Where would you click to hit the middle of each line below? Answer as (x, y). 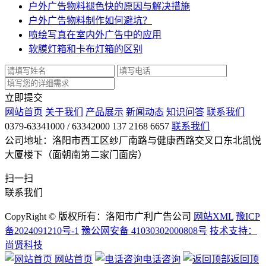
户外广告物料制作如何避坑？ (90, 20)
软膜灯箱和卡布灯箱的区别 (85, 49)
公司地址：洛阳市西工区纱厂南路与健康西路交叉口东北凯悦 (133, 140)
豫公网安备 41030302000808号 (144, 230)
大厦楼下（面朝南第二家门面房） (76, 154)
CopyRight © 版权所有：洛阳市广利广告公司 (98, 216)
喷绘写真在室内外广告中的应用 (95, 34)
